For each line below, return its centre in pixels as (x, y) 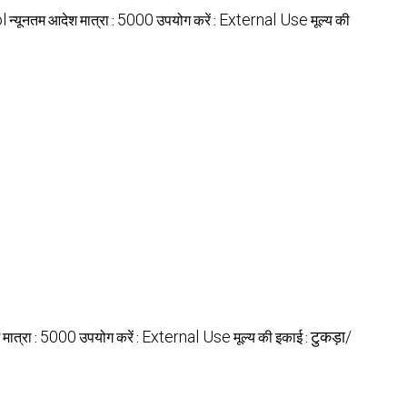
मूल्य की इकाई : (272, 337)
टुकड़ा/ (331, 336)
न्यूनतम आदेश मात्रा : (63, 20)
